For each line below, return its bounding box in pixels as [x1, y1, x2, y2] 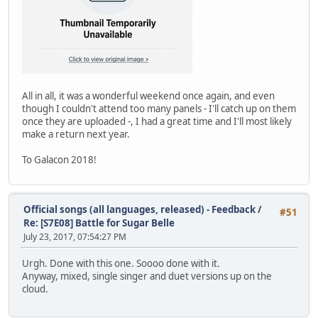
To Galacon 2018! [22, 153, 97, 166]
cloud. [22, 283, 48, 296]
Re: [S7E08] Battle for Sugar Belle [23, 216, 175, 229]
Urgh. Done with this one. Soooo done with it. [22, 257, 220, 270]
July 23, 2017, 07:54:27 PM [23, 230, 126, 243]
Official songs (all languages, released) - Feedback [23, 202, 256, 216]
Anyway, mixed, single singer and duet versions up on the [22, 270, 272, 283]
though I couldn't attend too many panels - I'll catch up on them [22, 102, 296, 115]
